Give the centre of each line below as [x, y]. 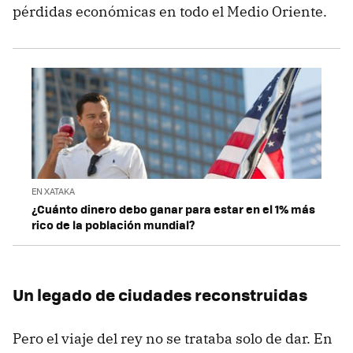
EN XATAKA [53, 191]
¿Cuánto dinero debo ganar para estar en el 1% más [173, 208]
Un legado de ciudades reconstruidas [160, 294]
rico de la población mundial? [113, 224]
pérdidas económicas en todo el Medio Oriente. [170, 12]
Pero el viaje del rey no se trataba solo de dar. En [173, 338]
